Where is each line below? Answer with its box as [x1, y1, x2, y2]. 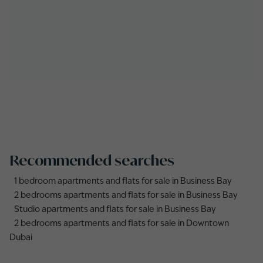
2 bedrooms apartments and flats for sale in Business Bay [14, 191, 238, 200]
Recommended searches [9, 151, 174, 169]
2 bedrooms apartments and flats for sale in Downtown [14, 220, 229, 228]
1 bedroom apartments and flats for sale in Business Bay [14, 177, 232, 186]
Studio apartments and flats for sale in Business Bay [14, 205, 216, 214]
